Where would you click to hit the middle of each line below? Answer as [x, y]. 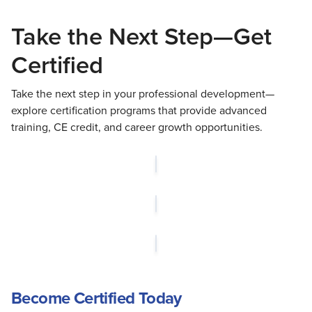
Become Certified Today [96, 298]
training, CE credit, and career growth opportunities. [137, 127]
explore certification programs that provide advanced [139, 110]
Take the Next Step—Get [141, 36]
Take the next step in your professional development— [143, 93]
